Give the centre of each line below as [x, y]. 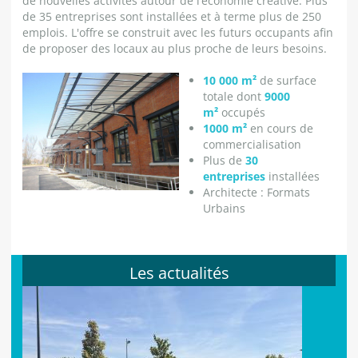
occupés [242, 112]
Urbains [224, 208]
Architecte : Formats [257, 192]
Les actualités [179, 273]
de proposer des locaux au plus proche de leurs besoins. [175, 48]
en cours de [282, 128]
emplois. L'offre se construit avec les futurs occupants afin [178, 32]
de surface [288, 80]
